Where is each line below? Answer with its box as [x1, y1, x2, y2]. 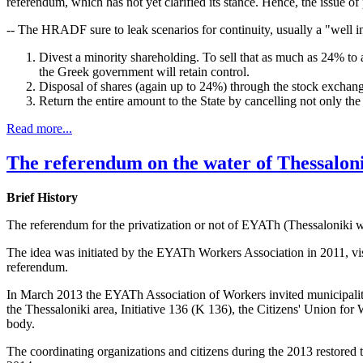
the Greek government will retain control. [39, 65, 250, 79]
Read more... [6, 122, 72, 136]
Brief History [6, 190, 78, 205]
